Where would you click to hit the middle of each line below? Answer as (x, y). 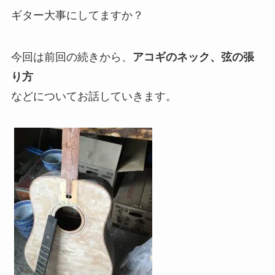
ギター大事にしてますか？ (77, 15)
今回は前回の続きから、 (72, 57)
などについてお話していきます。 (94, 96)
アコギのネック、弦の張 (193, 57)
